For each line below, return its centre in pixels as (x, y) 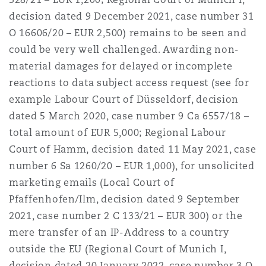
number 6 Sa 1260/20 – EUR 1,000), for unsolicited (132, 166)
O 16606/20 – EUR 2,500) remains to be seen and (128, 33)
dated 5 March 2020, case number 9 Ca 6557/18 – (129, 116)
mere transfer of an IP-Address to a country (119, 232)
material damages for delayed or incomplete (121, 66)
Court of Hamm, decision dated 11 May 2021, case (133, 149)
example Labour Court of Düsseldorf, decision (124, 99)
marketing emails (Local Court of (92, 183)
